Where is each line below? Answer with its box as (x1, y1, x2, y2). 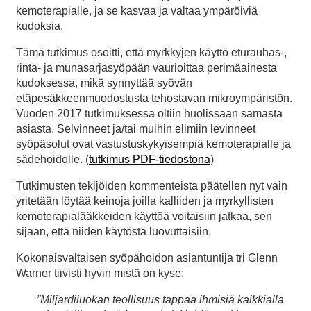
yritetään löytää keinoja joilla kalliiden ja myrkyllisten (16, 194, 274, 207)
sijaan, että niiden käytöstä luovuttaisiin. (16, 225, 211, 237)
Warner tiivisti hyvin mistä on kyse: (16, 267, 184, 279)
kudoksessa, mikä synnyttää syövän (16, 76, 192, 89)
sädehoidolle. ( (16, 153, 89, 165)
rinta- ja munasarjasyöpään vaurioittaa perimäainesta (16, 61, 277, 74)
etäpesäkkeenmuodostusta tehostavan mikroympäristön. (16, 92, 292, 104)
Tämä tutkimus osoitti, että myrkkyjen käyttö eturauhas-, (16, 46, 287, 58)
